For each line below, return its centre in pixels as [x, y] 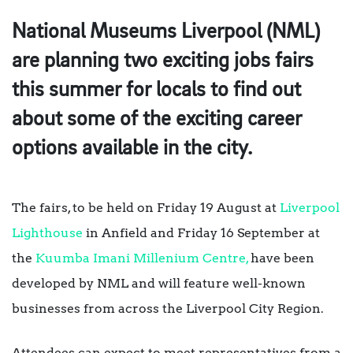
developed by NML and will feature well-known [159, 284]
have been [281, 258]
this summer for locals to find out [156, 91]
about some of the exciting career [157, 120]
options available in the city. [132, 149]
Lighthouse [47, 233]
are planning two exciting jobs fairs [163, 61]
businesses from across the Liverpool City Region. [168, 309]
